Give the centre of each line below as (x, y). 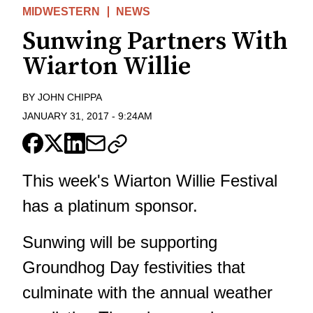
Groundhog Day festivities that (134, 267)
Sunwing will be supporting (120, 242)
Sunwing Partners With (155, 42)
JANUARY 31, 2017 (66, 116)
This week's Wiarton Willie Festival (150, 180)
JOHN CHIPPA (70, 97)
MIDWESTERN (61, 12)
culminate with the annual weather (147, 292)
